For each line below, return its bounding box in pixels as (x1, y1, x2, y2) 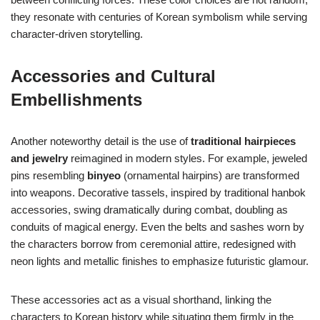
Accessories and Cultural (11, 66, 216, 86)
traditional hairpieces (191, 135, 296, 148)
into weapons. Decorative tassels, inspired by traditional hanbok (11, 186, 306, 199)
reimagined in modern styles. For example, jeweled (68, 152, 307, 165)
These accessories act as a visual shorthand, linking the (11, 294, 271, 306)
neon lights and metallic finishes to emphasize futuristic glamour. (11, 255, 309, 268)
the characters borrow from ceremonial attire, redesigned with (11, 238, 296, 251)
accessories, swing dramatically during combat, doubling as (11, 204, 288, 216)
